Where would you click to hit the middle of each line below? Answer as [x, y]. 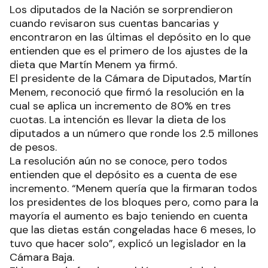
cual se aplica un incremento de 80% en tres [120, 106]
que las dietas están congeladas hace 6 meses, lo [133, 230]
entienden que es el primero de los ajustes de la [129, 51]
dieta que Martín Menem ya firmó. [93, 65]
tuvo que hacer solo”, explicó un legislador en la [128, 244]
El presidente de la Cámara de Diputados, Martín [130, 79]
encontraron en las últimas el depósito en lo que [130, 37]
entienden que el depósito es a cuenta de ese [123, 175]
